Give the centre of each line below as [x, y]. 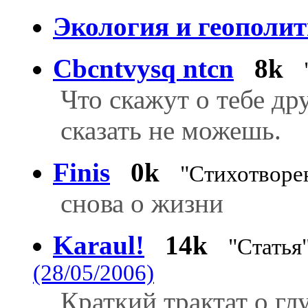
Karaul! [99, 245]
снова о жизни [142, 203]
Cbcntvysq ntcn [143, 68]
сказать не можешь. [171, 130]
